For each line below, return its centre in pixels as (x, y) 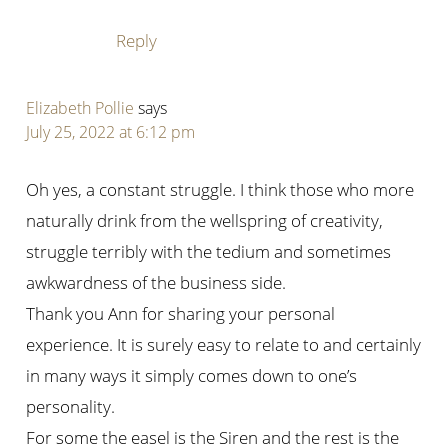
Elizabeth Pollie (80, 108)
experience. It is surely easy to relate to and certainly (224, 345)
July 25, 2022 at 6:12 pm (111, 132)
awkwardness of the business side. (156, 283)
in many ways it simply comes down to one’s (192, 376)
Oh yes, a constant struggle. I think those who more (220, 190)
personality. (71, 407)
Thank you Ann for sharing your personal (181, 314)
